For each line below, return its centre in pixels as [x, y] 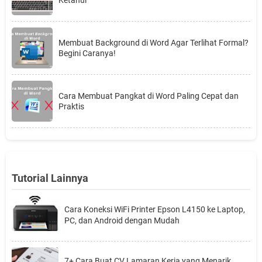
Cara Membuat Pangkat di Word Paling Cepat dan [149, 96]
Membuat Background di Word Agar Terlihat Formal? [154, 42]
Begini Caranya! [87, 53]
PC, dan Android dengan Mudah [122, 221]
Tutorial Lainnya [50, 178]
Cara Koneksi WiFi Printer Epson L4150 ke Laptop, [155, 210]
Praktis [71, 106]
